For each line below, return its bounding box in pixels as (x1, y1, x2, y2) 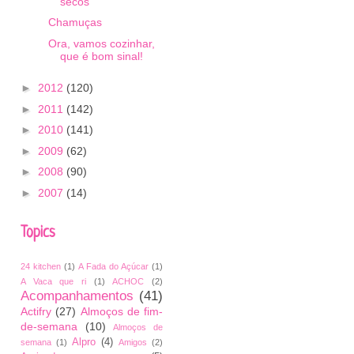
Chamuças (47, 16, 102, 28)
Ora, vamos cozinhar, (47, 36, 155, 50)
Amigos (119, 337, 147, 347)
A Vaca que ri (21, 277, 86, 286)
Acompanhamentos (21, 288, 134, 303)
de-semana (21, 320, 77, 333)
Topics (21, 225, 55, 242)
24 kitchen (21, 262, 61, 271)
